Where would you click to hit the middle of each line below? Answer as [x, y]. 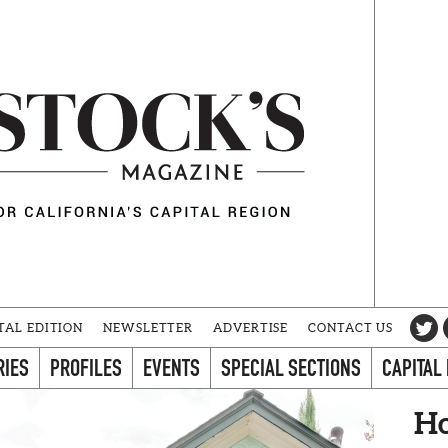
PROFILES [86, 367]
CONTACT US [351, 327]
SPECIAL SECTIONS [291, 367]
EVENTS [171, 367]
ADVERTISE [251, 327]
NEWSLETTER [148, 327]
